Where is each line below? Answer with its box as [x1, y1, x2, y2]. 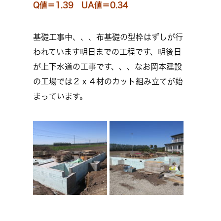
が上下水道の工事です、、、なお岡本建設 [33, 63, 182, 71]
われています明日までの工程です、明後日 [33, 48, 182, 56]
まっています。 [33, 92, 87, 100]
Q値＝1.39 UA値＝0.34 [33, 1, 128, 9]
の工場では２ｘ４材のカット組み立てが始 [33, 77, 183, 85]
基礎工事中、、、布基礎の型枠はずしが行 [33, 33, 183, 41]
